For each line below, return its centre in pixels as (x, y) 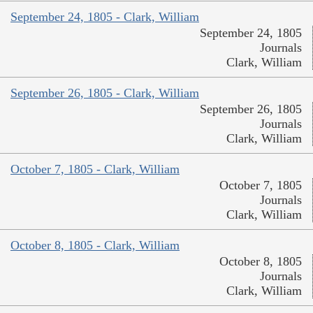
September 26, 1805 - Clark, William (105, 93)
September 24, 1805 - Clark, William (105, 17)
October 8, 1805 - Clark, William (95, 246)
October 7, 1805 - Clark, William (95, 169)
